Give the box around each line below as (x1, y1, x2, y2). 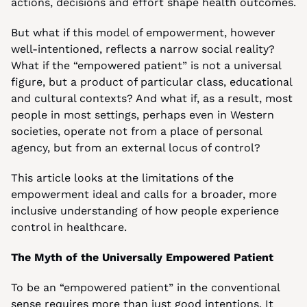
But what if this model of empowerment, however (11, 26, 275, 39)
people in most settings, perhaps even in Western (11, 108, 274, 121)
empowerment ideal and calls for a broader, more (11, 188, 277, 201)
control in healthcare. (11, 221, 127, 234)
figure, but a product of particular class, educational (11, 75, 292, 88)
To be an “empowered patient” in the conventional (11, 281, 280, 294)
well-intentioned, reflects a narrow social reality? (11, 42, 275, 56)
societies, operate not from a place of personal (11, 125, 262, 138)
